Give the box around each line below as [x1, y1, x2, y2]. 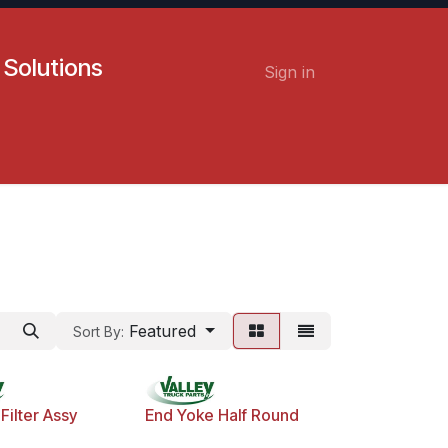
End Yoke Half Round [144, 405, 299, 426]
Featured [129, 321, 197, 341]
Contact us [15, 150, 98, 170]
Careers [113, 150, 174, 170]
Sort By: [73, 323, 125, 340]
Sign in [264, 62, 315, 82]
